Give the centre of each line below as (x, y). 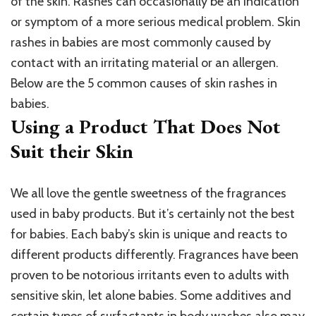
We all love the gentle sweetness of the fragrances (148, 194)
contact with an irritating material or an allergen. (145, 63)
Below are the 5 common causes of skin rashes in (144, 84)
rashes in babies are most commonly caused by (141, 43)
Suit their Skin (72, 151)
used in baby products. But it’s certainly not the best (153, 214)
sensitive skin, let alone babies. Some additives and (151, 296)
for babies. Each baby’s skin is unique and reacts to (149, 235)
